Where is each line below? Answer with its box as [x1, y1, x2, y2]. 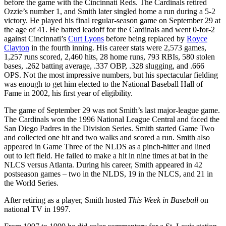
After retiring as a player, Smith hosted [4, 195, 128, 204]
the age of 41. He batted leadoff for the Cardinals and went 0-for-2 [4, 25, 215, 34]
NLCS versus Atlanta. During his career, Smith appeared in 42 [4, 160, 202, 169]
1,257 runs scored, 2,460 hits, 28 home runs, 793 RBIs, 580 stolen [4, 52, 215, 61]
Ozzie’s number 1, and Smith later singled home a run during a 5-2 [4, 7, 215, 16]
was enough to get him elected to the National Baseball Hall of [4, 79, 203, 88]
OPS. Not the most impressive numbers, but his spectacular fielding [4, 70, 218, 79]
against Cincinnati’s [4, 34, 68, 43]
